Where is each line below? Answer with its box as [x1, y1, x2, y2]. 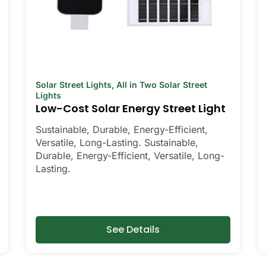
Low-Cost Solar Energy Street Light [36, 101, 226, 116]
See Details [106, 223, 160, 236]
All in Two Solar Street [116, 80, 207, 90]
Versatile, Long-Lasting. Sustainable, [36, 137, 198, 148]
